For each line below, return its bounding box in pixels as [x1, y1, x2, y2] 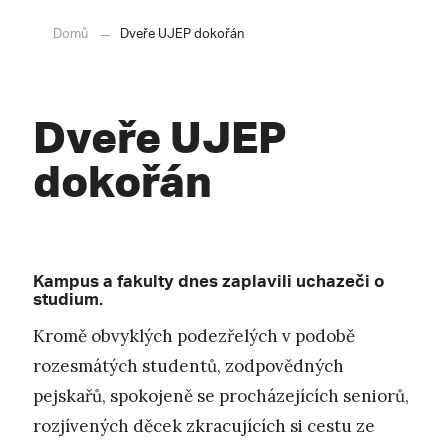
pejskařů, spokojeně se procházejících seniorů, [33, 385, 409, 408]
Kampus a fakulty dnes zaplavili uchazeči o [33, 267, 384, 302]
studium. [33, 285, 103, 320]
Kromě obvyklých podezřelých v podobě [33, 325, 355, 348]
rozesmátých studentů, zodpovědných [33, 355, 344, 378]
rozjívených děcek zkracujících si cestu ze [33, 415, 375, 438]
